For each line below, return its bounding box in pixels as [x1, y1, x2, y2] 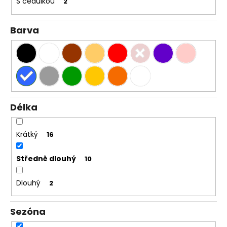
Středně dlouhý [16, 153, 76, 164]
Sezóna [10, 205, 46, 218]
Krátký [16, 129, 38, 139]
